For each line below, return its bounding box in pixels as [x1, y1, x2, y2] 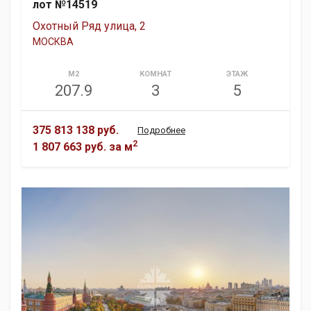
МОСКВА [33, 35, 74, 47]
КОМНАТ [139, 69, 171, 78]
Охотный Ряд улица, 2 [33, 19, 146, 33]
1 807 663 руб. [33, 140, 106, 153]
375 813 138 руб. [33, 123, 119, 137]
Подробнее [137, 124, 185, 135]
